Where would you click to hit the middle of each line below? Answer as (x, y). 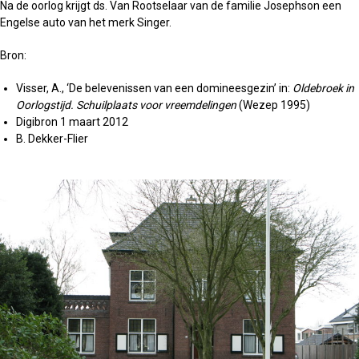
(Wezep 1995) (274, 105)
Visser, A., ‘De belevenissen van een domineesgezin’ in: (154, 88)
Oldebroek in (323, 88)
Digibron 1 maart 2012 (72, 122)
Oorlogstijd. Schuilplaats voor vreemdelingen (127, 105)
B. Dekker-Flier (52, 139)
